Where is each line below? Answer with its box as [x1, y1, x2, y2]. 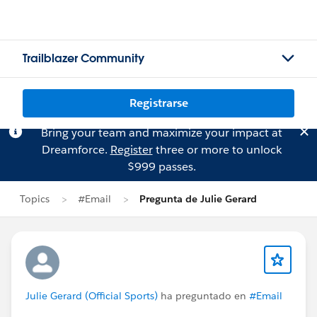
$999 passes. [127, 159, 196, 174]
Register [110, 142, 153, 157]
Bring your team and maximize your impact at [40, 125, 282, 140]
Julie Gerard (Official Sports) [25, 289, 158, 302]
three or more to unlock [152, 142, 282, 157]
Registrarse [129, 96, 188, 110]
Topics [20, 192, 50, 205]
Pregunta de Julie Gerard [139, 192, 257, 205]
